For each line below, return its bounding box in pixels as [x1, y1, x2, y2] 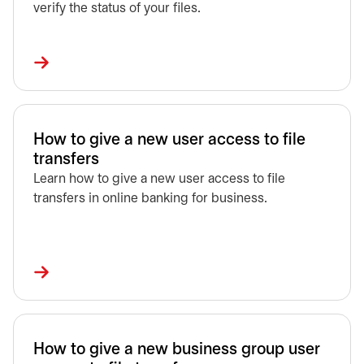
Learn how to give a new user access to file [33, 173, 285, 185]
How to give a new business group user [33, 342, 320, 357]
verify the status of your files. [33, 2, 201, 15]
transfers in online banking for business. [33, 193, 267, 205]
